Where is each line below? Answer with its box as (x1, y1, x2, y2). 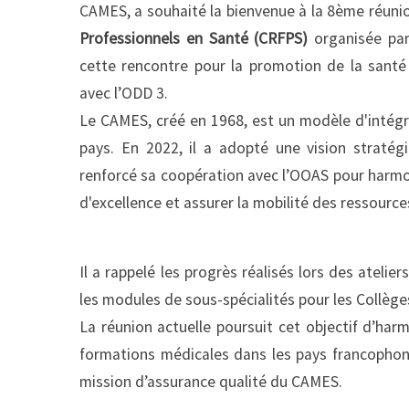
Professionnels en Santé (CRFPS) (79, 27, 309, 48)
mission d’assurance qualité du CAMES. (79, 371, 342, 392)
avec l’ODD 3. (79, 82, 168, 103)
